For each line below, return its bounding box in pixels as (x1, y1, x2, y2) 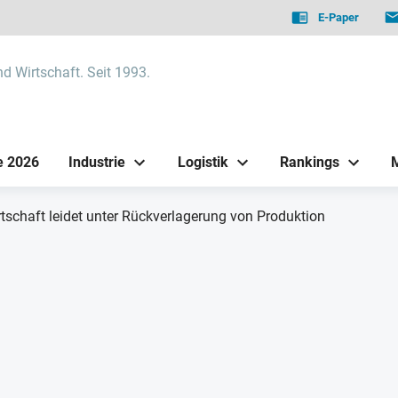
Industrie (68, 153, 126, 171)
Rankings (279, 153, 339, 171)
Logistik (177, 153, 228, 171)
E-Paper (318, 11, 360, 24)
